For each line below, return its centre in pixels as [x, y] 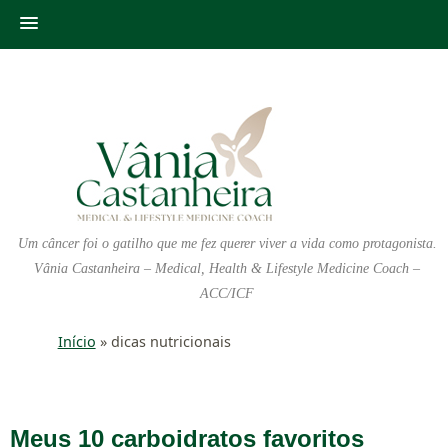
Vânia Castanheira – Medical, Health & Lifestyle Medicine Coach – [227, 268]
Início [76, 341]
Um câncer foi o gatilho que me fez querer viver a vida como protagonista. [227, 243]
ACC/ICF [227, 293]
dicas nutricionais [170, 341]
